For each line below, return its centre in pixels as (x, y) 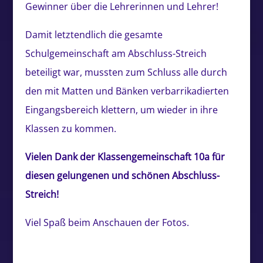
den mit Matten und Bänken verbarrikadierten (127, 91)
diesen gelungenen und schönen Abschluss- (122, 176)
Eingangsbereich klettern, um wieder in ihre (121, 110)
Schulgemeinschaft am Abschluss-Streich (116, 54)
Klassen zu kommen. (70, 129)
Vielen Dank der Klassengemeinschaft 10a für (125, 157)
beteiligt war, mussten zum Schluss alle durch (126, 73)
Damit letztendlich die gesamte (94, 35)
